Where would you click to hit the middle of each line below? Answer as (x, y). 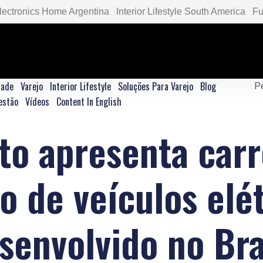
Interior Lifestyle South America (181, 11)
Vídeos (37, 102)
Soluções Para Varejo (156, 87)
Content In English (89, 102)
